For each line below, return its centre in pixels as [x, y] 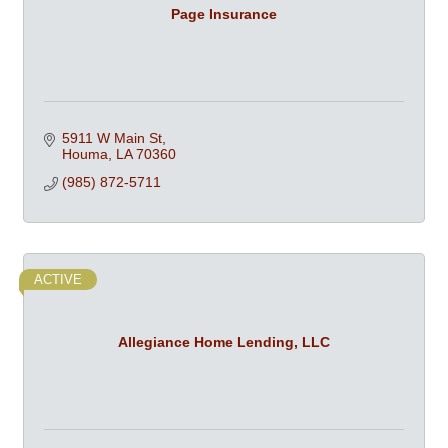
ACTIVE [58, 279]
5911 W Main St [111, 138]
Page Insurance [224, 13]
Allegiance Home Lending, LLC [224, 341]
